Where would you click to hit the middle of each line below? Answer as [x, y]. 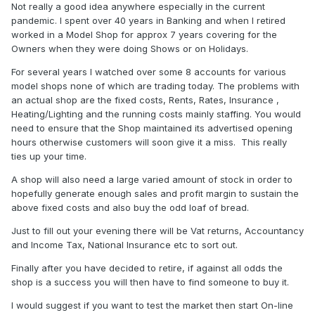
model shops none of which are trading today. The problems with [155, 86]
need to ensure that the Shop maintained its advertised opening [152, 128]
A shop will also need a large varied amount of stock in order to [152, 180]
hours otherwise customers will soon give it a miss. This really [149, 142]
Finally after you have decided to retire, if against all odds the [147, 268]
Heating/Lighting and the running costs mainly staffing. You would [156, 114]
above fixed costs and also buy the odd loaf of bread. [130, 208]
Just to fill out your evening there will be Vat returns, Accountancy [157, 231]
